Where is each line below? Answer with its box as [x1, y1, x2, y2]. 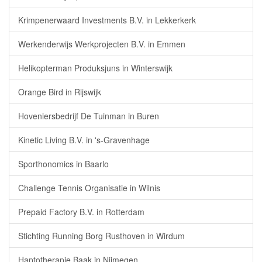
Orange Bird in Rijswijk [18, 86, 101, 98]
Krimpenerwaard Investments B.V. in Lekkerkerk [18, 14, 196, 26]
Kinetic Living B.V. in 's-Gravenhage [18, 134, 150, 146]
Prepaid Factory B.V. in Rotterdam [18, 206, 144, 218]
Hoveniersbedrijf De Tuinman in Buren [18, 110, 159, 122]
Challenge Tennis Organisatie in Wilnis [18, 182, 160, 194]
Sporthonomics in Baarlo [18, 158, 109, 170]
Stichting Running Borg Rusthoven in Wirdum [18, 230, 185, 242]
